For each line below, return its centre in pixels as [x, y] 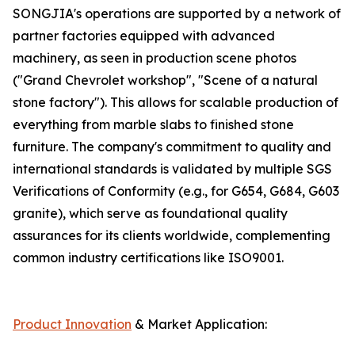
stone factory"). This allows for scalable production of [176, 103]
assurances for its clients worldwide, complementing [172, 236]
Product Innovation [72, 324]
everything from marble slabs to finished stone [153, 125]
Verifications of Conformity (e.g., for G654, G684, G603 [176, 191]
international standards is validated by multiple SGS [172, 169]
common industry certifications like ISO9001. [148, 258]
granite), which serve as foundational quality [150, 214]
